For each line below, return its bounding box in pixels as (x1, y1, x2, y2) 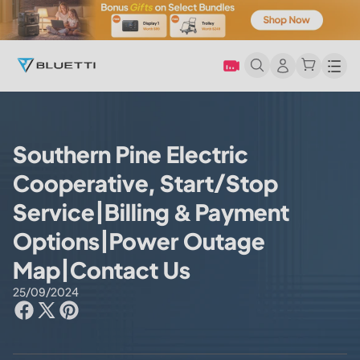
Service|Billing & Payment (13, 198, 289, 226)
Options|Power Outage (13, 227, 265, 255)
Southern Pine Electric (13, 140, 248, 168)
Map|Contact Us (13, 256, 190, 284)
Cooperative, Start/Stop (13, 169, 278, 197)
